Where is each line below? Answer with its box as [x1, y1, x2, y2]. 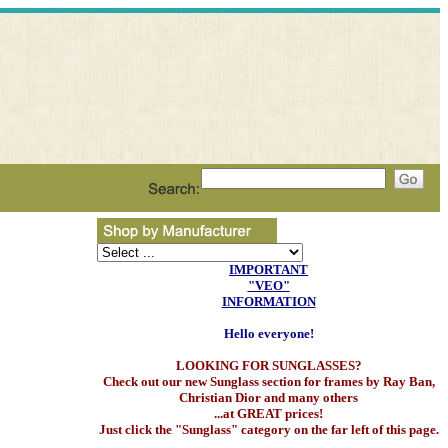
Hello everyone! [223, 326, 314, 341]
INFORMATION [221, 294, 316, 309]
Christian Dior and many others [179, 390, 358, 405]
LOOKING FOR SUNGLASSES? [175, 358, 362, 373]
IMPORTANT [229, 262, 308, 277]
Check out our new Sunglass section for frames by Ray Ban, [102, 374, 435, 389]
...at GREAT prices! [214, 406, 323, 421]
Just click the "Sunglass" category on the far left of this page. [98, 422, 439, 437]
